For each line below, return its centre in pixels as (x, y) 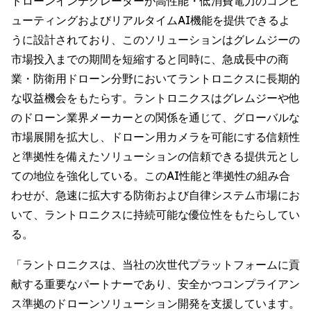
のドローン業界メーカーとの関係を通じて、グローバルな (155, 117)
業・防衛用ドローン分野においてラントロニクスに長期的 (155, 78)
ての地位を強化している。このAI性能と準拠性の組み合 (151, 176)
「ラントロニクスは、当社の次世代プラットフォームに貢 (155, 264)
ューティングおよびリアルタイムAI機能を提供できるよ (151, 20)
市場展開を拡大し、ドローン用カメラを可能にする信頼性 (155, 137)
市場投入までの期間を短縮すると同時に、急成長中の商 (150, 59)
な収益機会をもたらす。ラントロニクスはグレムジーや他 (155, 98)
